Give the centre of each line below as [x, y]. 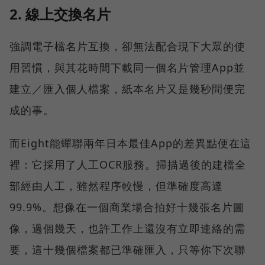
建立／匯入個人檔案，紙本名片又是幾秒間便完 [127, 89]
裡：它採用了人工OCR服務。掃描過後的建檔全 [128, 165]
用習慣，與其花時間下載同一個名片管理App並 [127, 68]
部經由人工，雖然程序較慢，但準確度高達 [116, 186]
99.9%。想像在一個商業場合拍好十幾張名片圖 [127, 207]
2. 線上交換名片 [60, 14]
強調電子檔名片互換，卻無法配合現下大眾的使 [127, 46]
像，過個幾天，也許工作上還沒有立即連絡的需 [127, 229]
